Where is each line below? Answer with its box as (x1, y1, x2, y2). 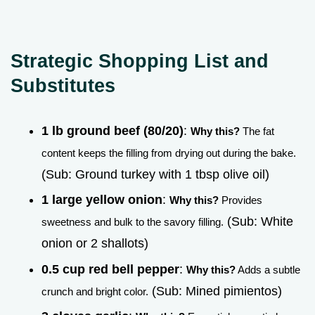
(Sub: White (224, 214, 293, 229)
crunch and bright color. (41, 285, 148, 297)
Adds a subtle (236, 263, 300, 276)
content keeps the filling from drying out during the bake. (41, 146, 296, 159)
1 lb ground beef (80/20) (41, 123, 184, 138)
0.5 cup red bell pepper (41, 262, 179, 276)
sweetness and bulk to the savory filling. (41, 216, 224, 229)
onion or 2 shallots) (41, 236, 148, 251)
